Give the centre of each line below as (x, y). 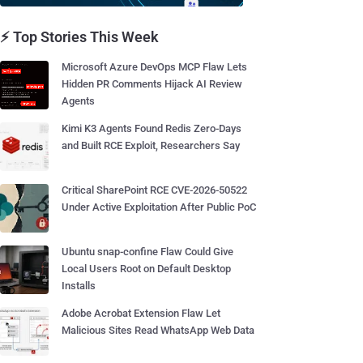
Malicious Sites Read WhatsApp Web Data (158, 330)
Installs (79, 286)
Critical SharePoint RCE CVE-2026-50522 (154, 190)
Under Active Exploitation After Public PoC (159, 207)
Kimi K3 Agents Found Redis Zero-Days (152, 128)
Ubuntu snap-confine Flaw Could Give (147, 252)
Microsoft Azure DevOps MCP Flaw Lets (154, 67)
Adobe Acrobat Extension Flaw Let (141, 313)
